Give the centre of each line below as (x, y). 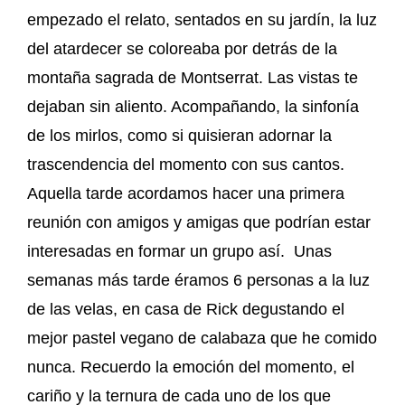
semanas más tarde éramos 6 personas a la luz (198, 280)
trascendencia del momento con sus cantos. (186, 164)
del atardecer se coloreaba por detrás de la (182, 48)
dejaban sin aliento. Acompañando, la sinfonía (193, 106)
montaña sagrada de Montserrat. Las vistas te (193, 77)
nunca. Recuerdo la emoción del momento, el (191, 367)
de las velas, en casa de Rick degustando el (186, 309)
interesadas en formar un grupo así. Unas (179, 251)
